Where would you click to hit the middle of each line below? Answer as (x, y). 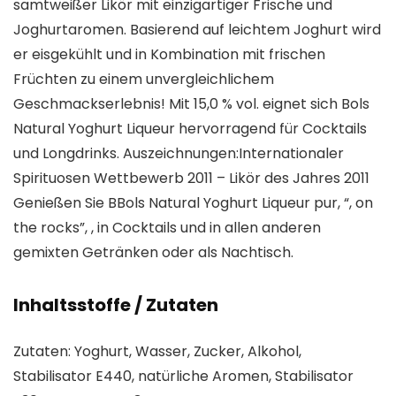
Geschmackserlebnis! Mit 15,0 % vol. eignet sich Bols (191, 104)
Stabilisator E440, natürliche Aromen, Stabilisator (183, 376)
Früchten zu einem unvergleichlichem (144, 79)
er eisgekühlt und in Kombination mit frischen (169, 54)
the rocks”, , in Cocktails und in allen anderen (167, 228)
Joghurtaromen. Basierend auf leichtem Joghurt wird (197, 30)
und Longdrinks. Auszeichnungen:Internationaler (179, 153)
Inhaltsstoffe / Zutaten (116, 305)
